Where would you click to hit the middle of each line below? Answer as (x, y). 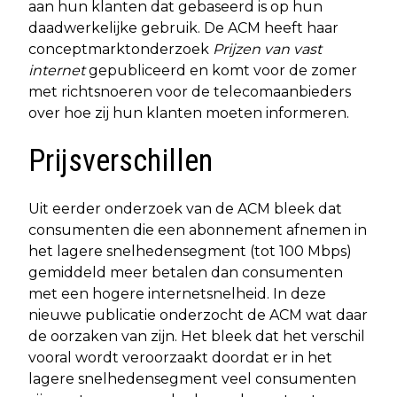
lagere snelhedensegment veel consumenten (192, 378)
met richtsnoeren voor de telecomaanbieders (190, 91)
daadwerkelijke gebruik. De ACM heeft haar (183, 27)
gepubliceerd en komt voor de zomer (221, 70)
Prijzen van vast (267, 49)
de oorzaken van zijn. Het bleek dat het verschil (197, 336)
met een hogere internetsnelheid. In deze (177, 293)
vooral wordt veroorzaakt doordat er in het (180, 357)
